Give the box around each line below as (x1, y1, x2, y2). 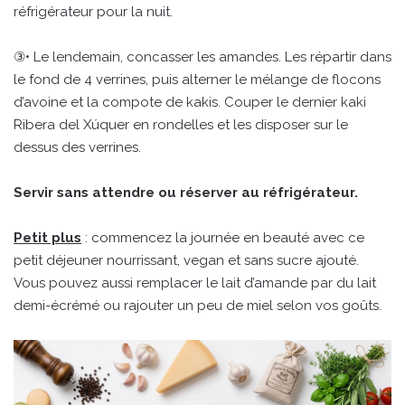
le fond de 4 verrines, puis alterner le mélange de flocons (14, 71, 381, 89)
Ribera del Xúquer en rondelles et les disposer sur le (14, 117, 348, 134)
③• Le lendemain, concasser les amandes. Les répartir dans (14, 49, 391, 66)
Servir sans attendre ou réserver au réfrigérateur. (14, 184, 358, 202)
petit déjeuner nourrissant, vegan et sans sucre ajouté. (14, 252, 359, 269)
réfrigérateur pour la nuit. (14, 4, 173, 21)
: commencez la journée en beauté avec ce (81, 230, 364, 247)
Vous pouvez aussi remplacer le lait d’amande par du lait (14, 275, 376, 292)
